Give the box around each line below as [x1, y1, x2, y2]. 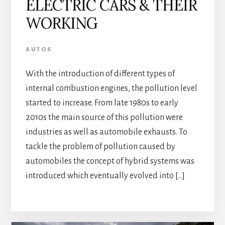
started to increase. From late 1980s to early [25, 98, 178, 108]
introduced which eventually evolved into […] [25, 171, 185, 181]
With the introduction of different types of [25, 69, 175, 79]
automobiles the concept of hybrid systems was [25, 157, 194, 166]
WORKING [25, 14, 97, 33]
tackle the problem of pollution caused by [25, 142, 175, 152]
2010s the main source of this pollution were [25, 113, 183, 123]
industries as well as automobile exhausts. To [25, 128, 187, 137]
